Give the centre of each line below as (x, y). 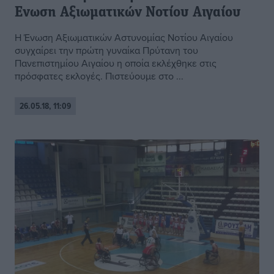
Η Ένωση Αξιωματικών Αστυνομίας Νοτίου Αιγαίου (124, 38)
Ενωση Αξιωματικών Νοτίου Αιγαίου (128, 13)
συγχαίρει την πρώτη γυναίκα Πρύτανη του (106, 50)
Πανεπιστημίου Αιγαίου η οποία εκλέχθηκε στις (116, 63)
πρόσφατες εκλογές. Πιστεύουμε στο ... (99, 76)
